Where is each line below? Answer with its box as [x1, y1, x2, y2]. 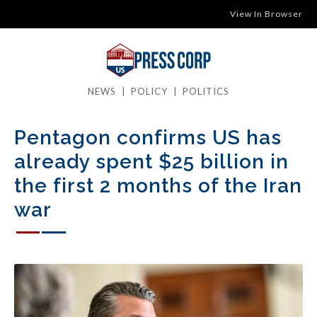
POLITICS [183, 86, 229, 97]
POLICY [131, 86, 168, 97]
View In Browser [230, 8, 303, 19]
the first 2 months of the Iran [14, 174, 302, 197]
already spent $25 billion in [14, 150, 289, 173]
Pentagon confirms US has [14, 126, 282, 149]
